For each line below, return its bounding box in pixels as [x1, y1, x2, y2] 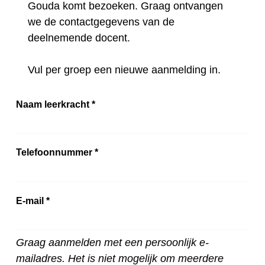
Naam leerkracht [16, 98, 92, 109]
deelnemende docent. [28, 31, 133, 44]
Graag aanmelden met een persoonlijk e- [16, 237, 209, 249]
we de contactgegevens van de [28, 15, 174, 28]
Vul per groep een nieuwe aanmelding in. [28, 63, 224, 76]
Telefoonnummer [16, 147, 95, 158]
